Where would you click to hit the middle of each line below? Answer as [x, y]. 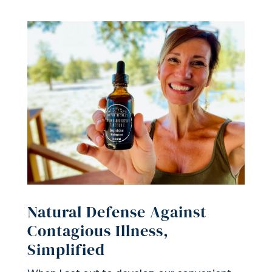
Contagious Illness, [98, 231]
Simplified [66, 250]
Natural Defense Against [117, 212]
